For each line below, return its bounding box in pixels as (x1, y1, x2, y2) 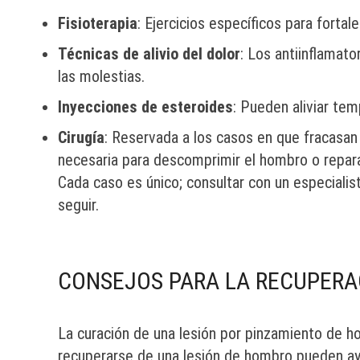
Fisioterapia (58, 14, 137, 33)
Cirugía (58, 128, 104, 147)
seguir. (58, 195, 99, 215)
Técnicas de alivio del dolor (58, 44, 240, 63)
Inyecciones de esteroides (58, 97, 233, 117)
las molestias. (58, 67, 145, 86)
